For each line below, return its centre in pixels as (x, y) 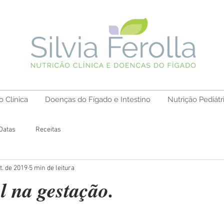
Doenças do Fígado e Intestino (98, 99)
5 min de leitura (52, 168)
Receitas (48, 129)
